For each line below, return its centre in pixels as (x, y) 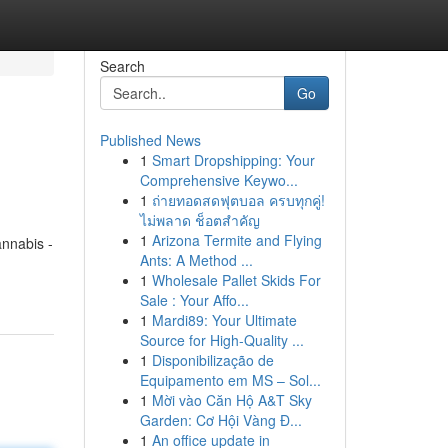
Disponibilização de (212, 360)
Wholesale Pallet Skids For (236, 280)
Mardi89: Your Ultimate (224, 320)
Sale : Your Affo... (194, 300)
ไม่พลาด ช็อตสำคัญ (199, 220)
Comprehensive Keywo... (218, 180)
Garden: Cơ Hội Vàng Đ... (220, 420)
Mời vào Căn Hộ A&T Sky (231, 400)
